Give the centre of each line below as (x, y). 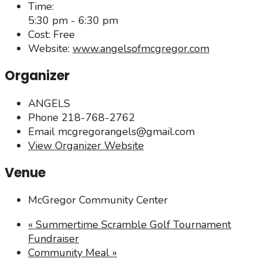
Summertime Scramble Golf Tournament (132, 225)
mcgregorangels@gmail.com (126, 131)
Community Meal (70, 253)
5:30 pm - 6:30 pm (73, 20)
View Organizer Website (86, 145)
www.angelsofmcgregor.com (141, 49)
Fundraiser (54, 239)
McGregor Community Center (98, 200)
